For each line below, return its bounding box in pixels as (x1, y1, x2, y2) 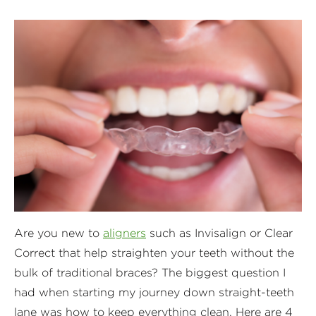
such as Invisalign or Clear (146, 226, 293, 240)
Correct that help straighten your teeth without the (14, 245, 294, 260)
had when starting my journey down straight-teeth (14, 285, 294, 299)
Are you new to (14, 226, 103, 240)
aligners (103, 226, 146, 240)
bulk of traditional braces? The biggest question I (14, 265, 286, 279)
